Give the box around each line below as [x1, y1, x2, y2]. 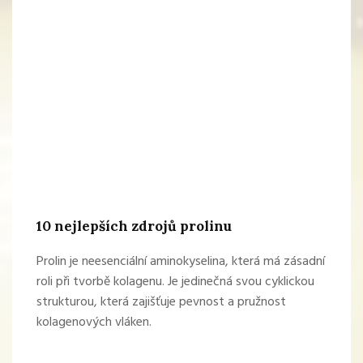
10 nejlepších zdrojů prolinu [36, 217, 232, 236]
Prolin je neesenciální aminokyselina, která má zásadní [36, 251, 325, 273]
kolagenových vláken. [36, 312, 152, 334]
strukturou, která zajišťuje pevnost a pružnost [36, 292, 286, 314]
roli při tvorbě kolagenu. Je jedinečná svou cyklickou [36, 271, 314, 293]
